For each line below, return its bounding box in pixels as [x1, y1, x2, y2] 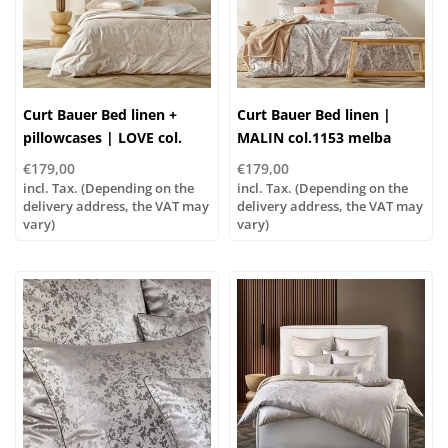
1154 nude [23, 150, 94, 170]
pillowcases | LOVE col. [23, 127, 182, 147]
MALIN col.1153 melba [237, 127, 391, 147]
